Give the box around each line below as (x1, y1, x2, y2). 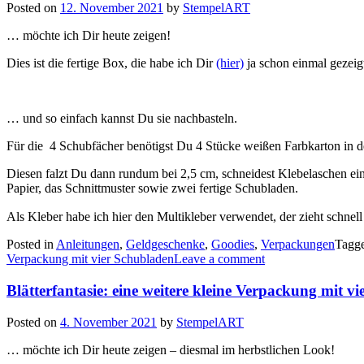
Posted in (6, 237, 56, 252)
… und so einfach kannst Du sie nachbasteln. (6, 111, 237, 126)
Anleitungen (56, 237, 119, 252)
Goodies (211, 237, 254, 252)
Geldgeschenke (126, 237, 205, 252)
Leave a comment (174, 252, 265, 266)
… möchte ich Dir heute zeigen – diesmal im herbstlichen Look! (6, 342, 335, 357)
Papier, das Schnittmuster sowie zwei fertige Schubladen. (6, 181, 298, 196)
